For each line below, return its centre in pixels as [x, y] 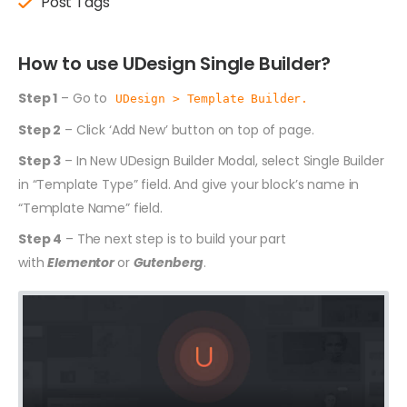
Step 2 [40, 130]
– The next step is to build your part [174, 239]
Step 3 [40, 161]
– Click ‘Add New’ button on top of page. [188, 130]
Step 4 [40, 239]
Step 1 [38, 99]
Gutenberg [169, 263]
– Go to [84, 99]
